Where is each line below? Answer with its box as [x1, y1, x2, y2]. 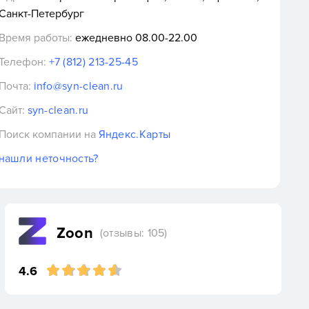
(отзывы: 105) [99, 226, 168, 241]
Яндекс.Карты [98, 127, 171, 141]
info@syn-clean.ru [33, 79, 123, 93]
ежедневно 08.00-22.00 [72, 30, 197, 45]
